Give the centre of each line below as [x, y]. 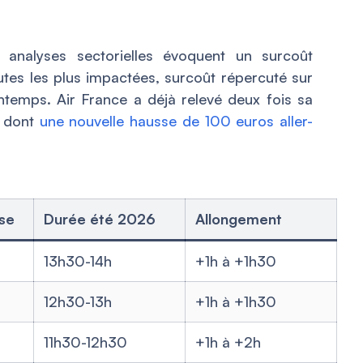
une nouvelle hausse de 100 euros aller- [176, 121]
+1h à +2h [228, 342]
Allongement [239, 219]
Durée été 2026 [100, 219]
